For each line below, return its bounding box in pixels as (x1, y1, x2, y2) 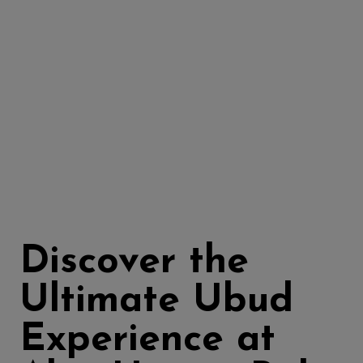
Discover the (19, 243, 249, 282)
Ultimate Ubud (19, 282, 293, 321)
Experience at (19, 321, 275, 360)
